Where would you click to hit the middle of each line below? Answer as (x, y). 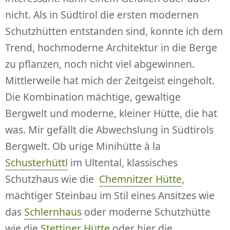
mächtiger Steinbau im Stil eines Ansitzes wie (110, 195)
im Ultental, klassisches (123, 162)
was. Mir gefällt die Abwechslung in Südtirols (109, 129)
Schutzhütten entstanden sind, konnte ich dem (114, 31)
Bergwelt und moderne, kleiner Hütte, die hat (111, 113)
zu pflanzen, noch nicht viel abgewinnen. (100, 64)
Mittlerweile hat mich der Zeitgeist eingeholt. (110, 80)
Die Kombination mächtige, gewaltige (93, 97)
